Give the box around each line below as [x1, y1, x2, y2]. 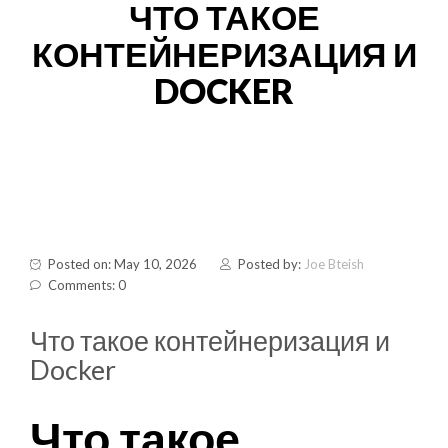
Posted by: [238, 255, 304, 272]
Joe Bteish [304, 255, 364, 272]
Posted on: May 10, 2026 [48, 255, 197, 272]
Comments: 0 [48, 276, 126, 293]
